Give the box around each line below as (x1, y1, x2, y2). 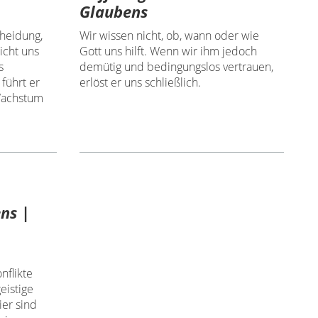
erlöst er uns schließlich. (79, 74, 201, 90)
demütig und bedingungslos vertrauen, (79, 58, 273, 75)
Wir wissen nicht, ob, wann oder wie (79, 27, 259, 43)
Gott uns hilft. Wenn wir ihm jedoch (79, 43, 257, 59)
